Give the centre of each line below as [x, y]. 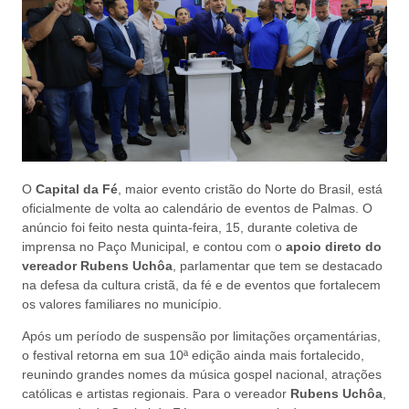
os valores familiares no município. [122, 304]
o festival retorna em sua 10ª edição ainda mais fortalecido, [193, 356]
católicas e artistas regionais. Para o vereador [156, 394]
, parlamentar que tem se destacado [278, 266]
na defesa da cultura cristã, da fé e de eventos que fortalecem [201, 285]
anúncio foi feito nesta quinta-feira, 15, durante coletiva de [190, 227]
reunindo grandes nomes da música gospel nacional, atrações [202, 375]
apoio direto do [334, 246]
